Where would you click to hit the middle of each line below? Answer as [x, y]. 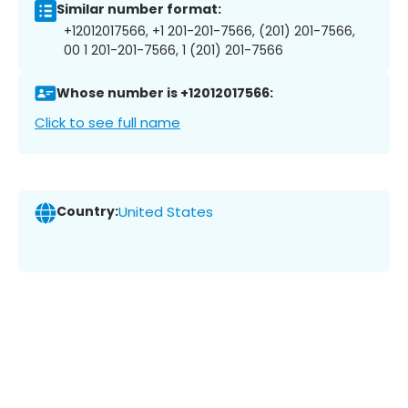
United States [166, 212]
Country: [87, 212]
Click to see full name [107, 122]
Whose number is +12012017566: [165, 93]
